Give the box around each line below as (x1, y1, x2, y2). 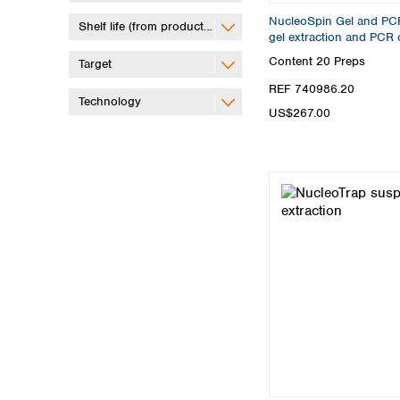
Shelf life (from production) (79, 18, 224, 34)
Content (269, 53, 316, 69)
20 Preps (316, 53, 365, 69)
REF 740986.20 (269, 81, 354, 97)
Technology (79, 93, 141, 109)
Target (79, 55, 112, 71)
